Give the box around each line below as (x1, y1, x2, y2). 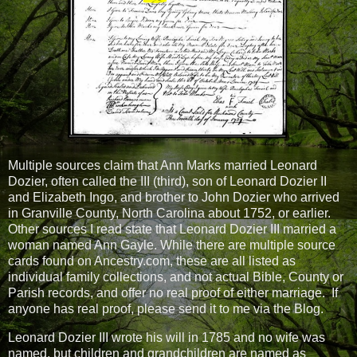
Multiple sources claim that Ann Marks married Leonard (8, 159, 317, 173)
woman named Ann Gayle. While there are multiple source (8, 238, 335, 253)
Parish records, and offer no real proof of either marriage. (8, 286, 328, 300)
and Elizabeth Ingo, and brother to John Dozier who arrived (8, 190, 339, 205)
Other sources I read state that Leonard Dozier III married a (8, 222, 336, 237)
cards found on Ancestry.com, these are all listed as (8, 254, 296, 269)
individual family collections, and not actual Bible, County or (8, 270, 343, 284)
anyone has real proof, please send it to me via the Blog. (8, 302, 324, 316)
